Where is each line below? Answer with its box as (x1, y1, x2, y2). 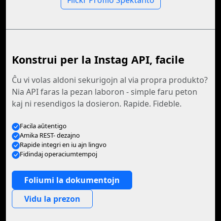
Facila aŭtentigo (20, 121, 67, 130)
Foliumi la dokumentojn (24, 175, 120, 185)
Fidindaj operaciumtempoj (20, 149, 97, 158)
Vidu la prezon (24, 193, 80, 204)
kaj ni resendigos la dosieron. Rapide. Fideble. (12, 98, 182, 109)
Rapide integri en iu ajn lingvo (20, 140, 107, 149)
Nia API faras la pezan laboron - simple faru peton (12, 86, 197, 97)
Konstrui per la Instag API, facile (12, 52, 184, 67)
